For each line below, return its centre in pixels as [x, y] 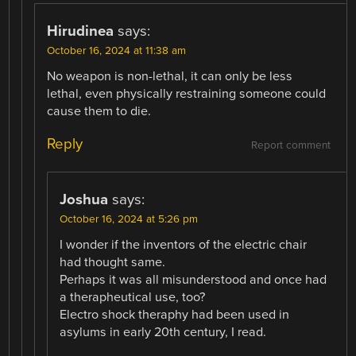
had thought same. [113, 263]
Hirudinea [81, 31]
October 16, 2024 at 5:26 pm [129, 220]
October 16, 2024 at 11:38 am [117, 50]
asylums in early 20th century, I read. [163, 333]
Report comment [290, 146]
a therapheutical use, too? [133, 298]
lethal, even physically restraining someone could [187, 93]
